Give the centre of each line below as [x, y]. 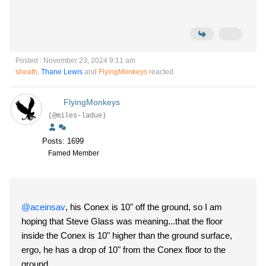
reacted [160, 72]
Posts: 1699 [63, 141]
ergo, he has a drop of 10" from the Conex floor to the [123, 250]
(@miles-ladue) [77, 116]
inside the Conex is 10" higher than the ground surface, [127, 235]
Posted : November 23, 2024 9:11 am [75, 61]
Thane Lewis [62, 72]
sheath [26, 72]
